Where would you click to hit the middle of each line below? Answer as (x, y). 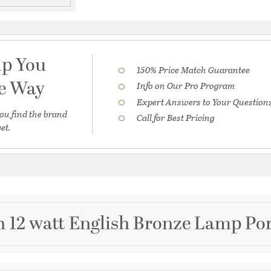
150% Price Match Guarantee (194, 70)
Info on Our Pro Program (186, 86)
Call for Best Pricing (176, 117)
